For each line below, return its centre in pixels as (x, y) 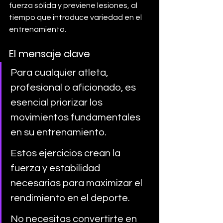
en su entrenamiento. (59, 132)
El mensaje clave (50, 54)
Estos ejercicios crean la (66, 153)
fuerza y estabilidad (56, 168)
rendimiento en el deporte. (71, 198)
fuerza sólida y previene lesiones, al (74, 5)
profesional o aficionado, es (74, 87)
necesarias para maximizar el (77, 183)
